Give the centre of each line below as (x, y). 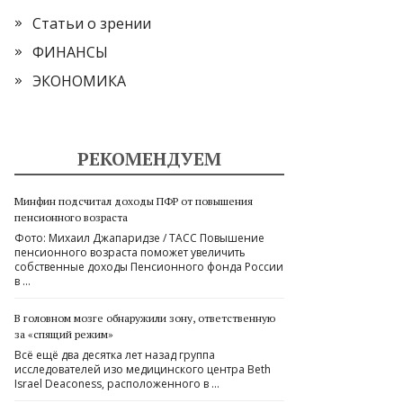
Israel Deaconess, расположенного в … (117, 384)
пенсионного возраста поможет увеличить (130, 252)
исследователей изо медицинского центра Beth (143, 369)
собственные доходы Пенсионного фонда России (149, 267)
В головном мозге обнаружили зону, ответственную (145, 318)
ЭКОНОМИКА (79, 81)
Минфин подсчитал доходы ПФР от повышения (134, 201)
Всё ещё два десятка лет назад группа (115, 355)
